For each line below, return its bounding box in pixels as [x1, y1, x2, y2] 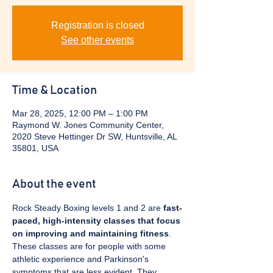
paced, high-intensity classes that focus [12, 216, 183, 225]
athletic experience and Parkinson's [12, 254, 151, 264]
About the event [12, 178, 96, 190]
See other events [61, 35, 134, 45]
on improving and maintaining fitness [12, 229, 169, 238]
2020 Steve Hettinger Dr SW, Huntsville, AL [12, 132, 177, 141]
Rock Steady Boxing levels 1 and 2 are [12, 203, 163, 213]
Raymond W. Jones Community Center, [12, 120, 164, 130]
